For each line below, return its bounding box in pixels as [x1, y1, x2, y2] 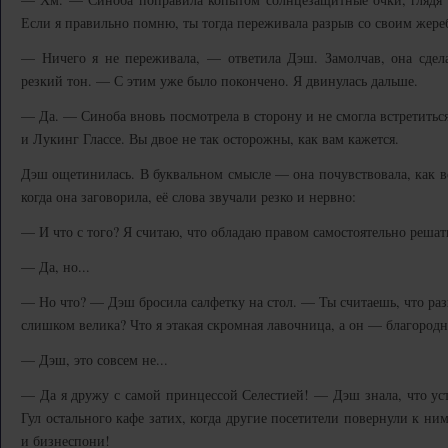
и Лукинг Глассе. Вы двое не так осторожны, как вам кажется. [21, 129, 399, 148]
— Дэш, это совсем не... [21, 350, 168, 369]
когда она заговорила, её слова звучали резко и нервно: [21, 187, 356, 206]
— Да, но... [21, 257, 90, 276]
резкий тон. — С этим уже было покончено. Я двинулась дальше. [21, 71, 418, 90]
